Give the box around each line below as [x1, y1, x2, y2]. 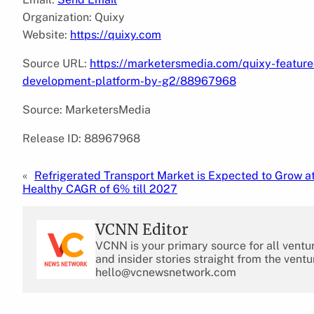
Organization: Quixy [22, 10, 125, 24]
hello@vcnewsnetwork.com [95, 265, 236, 279]
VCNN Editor [95, 219, 189, 239]
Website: [22, 27, 70, 41]
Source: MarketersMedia [22, 102, 151, 116]
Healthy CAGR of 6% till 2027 [22, 182, 177, 196]
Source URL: [22, 56, 90, 70]
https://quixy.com [70, 27, 161, 41]
